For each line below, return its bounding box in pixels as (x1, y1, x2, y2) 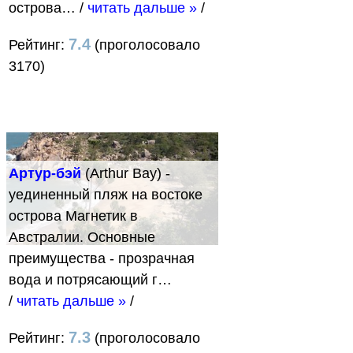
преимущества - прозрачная (9, 250, 195, 266)
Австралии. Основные (9, 229, 155, 245)
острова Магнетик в (9, 207, 138, 224)
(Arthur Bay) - (81, 165, 170, 181)
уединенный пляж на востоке (9, 186, 203, 203)
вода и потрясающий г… (9, 271, 172, 288)
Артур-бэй (9, 165, 81, 181)
